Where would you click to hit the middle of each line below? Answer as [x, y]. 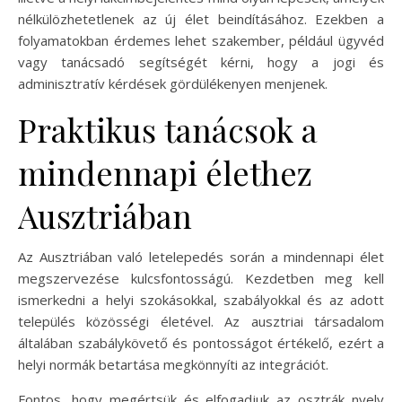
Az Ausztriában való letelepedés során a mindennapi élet [201, 257]
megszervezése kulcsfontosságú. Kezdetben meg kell [201, 278]
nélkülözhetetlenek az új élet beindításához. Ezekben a [201, 19]
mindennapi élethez [165, 172]
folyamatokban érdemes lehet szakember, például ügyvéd [201, 40]
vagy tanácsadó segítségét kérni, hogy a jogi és [201, 62]
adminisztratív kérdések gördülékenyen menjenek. [173, 83]
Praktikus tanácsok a [168, 129]
